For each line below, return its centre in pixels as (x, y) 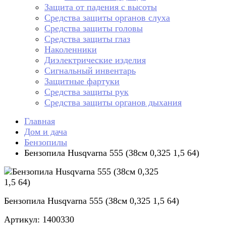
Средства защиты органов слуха (107, 18)
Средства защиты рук (87, 92)
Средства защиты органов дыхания (113, 102)
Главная (40, 121)
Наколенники (71, 49)
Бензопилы (46, 142)
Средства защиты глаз (87, 39)
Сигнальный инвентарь (90, 71)
